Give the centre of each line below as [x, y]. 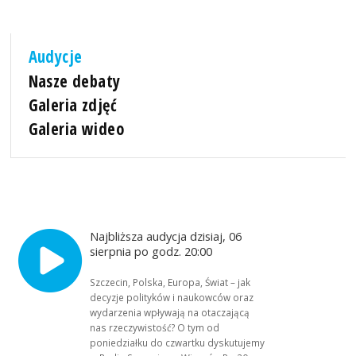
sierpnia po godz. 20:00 [153, 251]
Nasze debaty [74, 81]
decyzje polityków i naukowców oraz [172, 297]
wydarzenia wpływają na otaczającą [170, 312]
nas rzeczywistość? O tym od [155, 327]
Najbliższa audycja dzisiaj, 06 [166, 236]
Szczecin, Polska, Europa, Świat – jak [170, 282]
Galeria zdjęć [72, 104]
